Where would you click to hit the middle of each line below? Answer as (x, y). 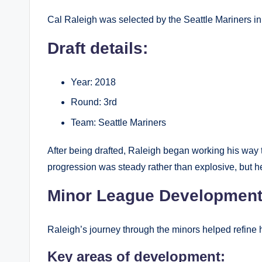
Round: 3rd (94, 102)
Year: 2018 (93, 82)
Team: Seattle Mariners (118, 122)
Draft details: (98, 48)
